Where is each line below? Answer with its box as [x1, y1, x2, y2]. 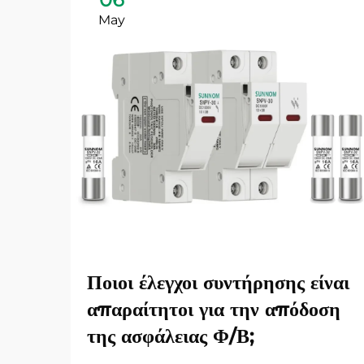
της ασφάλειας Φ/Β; [87, 324, 254, 348]
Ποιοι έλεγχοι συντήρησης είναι [87, 271, 349, 294]
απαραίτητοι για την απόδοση [87, 297, 340, 321]
